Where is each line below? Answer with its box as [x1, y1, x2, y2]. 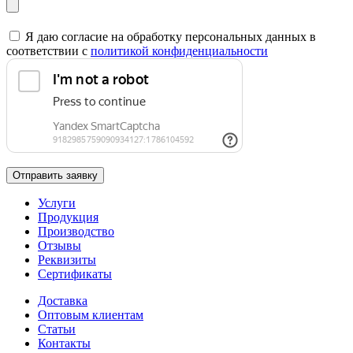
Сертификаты [38, 266, 112, 281]
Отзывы [38, 238, 81, 252]
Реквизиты [38, 252, 96, 266]
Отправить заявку [13, 169, 98, 181]
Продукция [38, 210, 98, 224]
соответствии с [6, 43, 91, 58]
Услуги [38, 195, 76, 210]
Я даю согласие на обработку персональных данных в [25, 29, 316, 43]
